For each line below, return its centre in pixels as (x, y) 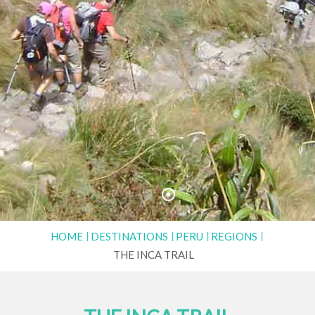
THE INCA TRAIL (154, 255)
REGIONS (234, 236)
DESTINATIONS (129, 236)
